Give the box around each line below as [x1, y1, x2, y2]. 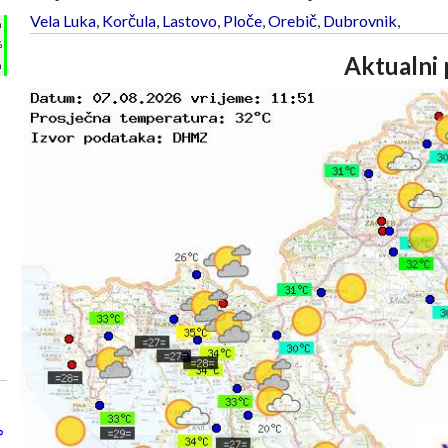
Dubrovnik [322, 10, 397, 30]
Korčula [101, 10, 156, 30]
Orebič [267, 10, 317, 30]
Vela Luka [29, 10, 96, 30]
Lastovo [161, 10, 217, 30]
